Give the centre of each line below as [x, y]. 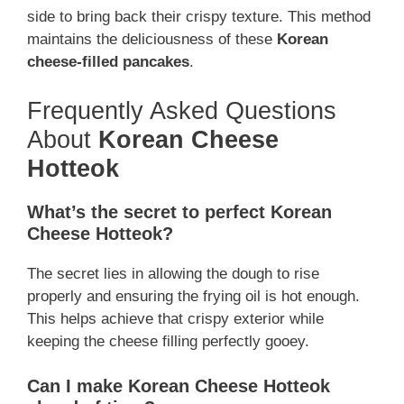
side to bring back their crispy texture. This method [199, 17]
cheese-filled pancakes [108, 62]
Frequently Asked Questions [182, 110]
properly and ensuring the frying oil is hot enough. [193, 296]
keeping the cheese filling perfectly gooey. [168, 341]
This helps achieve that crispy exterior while [175, 318]
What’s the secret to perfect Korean [179, 211]
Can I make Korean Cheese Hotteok [179, 386]
